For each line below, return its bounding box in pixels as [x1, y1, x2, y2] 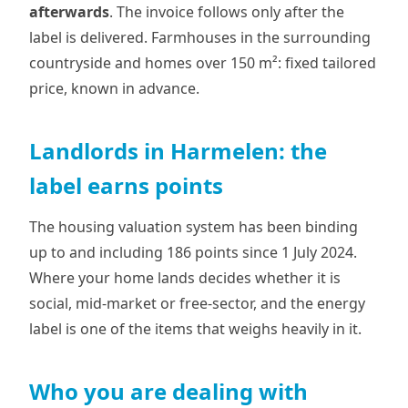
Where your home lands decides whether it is [29, 268, 341, 288]
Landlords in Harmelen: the [29, 136, 327, 166]
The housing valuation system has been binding [29, 217, 358, 237]
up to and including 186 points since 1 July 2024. [29, 242, 357, 262]
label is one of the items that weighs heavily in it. [29, 319, 362, 339]
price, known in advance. [29, 78, 199, 98]
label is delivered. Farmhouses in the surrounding [29, 27, 371, 47]
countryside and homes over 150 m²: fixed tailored [29, 53, 376, 73]
